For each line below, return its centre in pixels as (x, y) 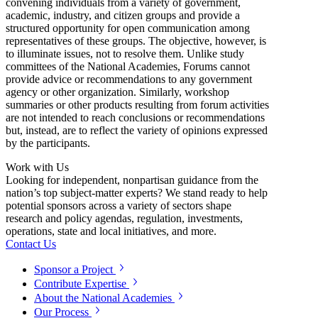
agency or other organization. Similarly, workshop (117, 92)
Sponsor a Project (73, 269)
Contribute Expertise (80, 283)
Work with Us (37, 167)
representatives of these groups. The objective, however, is (136, 40)
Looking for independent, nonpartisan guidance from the (132, 180)
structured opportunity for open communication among (128, 28)
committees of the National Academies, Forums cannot (128, 66)
